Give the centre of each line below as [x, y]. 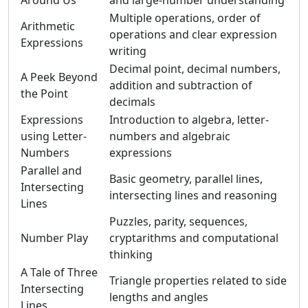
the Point [44, 93]
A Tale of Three [59, 272]
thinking [131, 254]
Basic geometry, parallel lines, [186, 179]
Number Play [54, 238]
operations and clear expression [193, 34]
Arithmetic [48, 26]
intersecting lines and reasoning [193, 195]
